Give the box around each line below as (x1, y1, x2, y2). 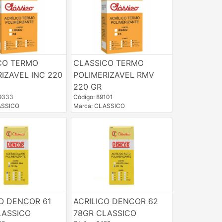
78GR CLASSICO (73, 208, 136, 218)
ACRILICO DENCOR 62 (73, 196, 158, 206)
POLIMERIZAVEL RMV (73, 69, 154, 80)
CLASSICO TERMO (73, 57, 144, 68)
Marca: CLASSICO (73, 102, 125, 110)
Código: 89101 (73, 93, 113, 101)
